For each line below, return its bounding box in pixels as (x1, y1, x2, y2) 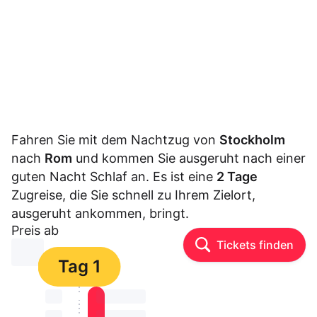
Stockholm (219, 132, 285, 148)
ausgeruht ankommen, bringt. (11, 206, 189, 221)
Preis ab (11, 223, 59, 238)
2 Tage (217, 169, 258, 185)
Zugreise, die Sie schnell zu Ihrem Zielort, (11, 188, 255, 203)
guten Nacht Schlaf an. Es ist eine (11, 169, 217, 185)
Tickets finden (217, 238, 294, 253)
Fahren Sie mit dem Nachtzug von (11, 132, 219, 148)
